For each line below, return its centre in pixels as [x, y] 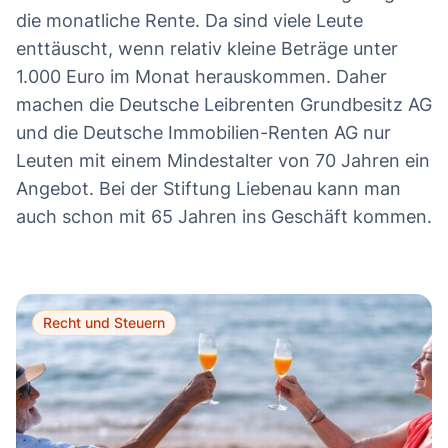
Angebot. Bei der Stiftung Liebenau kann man [208, 188]
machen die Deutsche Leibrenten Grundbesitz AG [224, 104]
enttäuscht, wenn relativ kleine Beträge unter [207, 48]
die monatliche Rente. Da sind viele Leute [189, 20]
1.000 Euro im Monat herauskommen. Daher [201, 76]
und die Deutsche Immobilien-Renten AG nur [203, 132]
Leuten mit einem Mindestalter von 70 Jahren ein [223, 160]
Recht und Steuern [104, 322]
